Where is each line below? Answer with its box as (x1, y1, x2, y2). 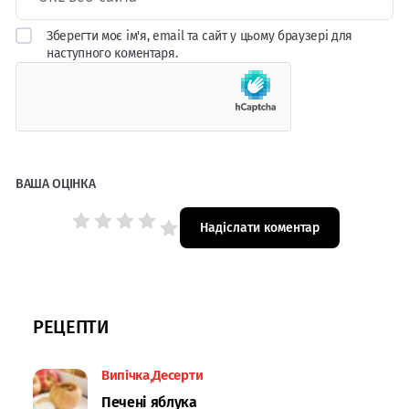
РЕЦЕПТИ (33, 315, 109, 338)
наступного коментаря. (47, 45, 178, 61)
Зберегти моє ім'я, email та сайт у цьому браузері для (47, 27, 353, 44)
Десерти (152, 366, 204, 383)
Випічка (101, 366, 150, 383)
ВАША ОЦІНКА (16, 175, 96, 192)
